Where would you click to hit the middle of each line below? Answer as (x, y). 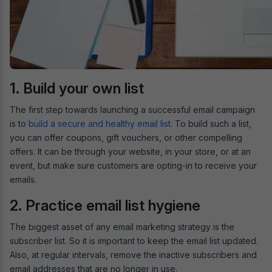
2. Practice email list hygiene (105, 206)
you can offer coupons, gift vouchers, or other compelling (126, 138)
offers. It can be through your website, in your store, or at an (130, 152)
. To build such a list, (211, 124)
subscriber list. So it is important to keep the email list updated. (134, 241)
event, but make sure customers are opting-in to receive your (133, 166)
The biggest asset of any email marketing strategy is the (122, 227)
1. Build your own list (77, 89)
